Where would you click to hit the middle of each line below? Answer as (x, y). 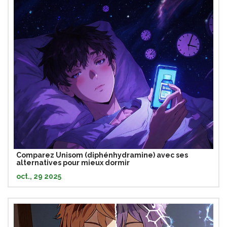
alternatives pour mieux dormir (73, 162)
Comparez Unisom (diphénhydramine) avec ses (102, 155)
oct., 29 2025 (39, 176)
